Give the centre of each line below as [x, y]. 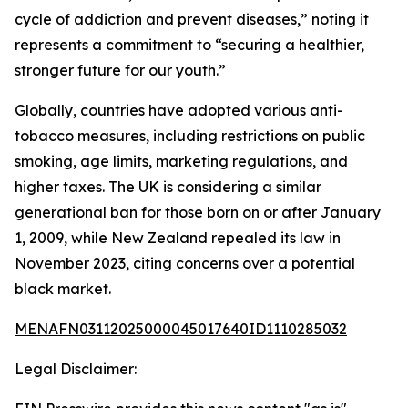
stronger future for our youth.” [120, 70]
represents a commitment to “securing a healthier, [189, 45]
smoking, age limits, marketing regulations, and [181, 161]
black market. [63, 289]
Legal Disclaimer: [76, 369]
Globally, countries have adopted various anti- [179, 110]
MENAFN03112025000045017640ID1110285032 [181, 329]
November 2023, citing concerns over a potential [185, 263]
